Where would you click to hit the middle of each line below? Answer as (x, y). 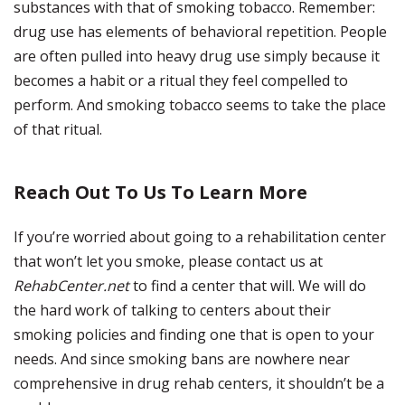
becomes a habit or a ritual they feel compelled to (181, 80)
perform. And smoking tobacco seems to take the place (200, 105)
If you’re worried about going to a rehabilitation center (200, 237)
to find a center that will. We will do (248, 286)
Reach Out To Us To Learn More (160, 192)
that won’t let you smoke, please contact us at (168, 261)
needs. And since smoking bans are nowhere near (182, 359)
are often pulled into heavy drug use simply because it (197, 56)
